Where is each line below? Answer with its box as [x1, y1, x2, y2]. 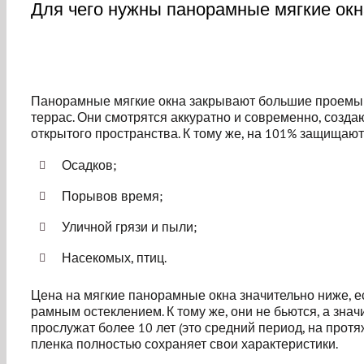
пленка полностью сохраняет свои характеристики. [31, 335, 338, 352]
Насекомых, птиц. [62, 249, 167, 266]
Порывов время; [62, 188, 163, 204]
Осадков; [62, 157, 117, 173]
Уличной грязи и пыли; [62, 219, 197, 235]
